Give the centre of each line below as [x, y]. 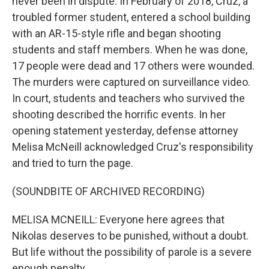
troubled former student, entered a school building [131, 17]
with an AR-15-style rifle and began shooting [116, 33]
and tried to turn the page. [73, 163]
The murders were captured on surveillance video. [131, 82]
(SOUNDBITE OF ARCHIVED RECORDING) [108, 191]
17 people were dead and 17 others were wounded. [133, 66]
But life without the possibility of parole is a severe [132, 252]
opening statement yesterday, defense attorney [125, 131]
